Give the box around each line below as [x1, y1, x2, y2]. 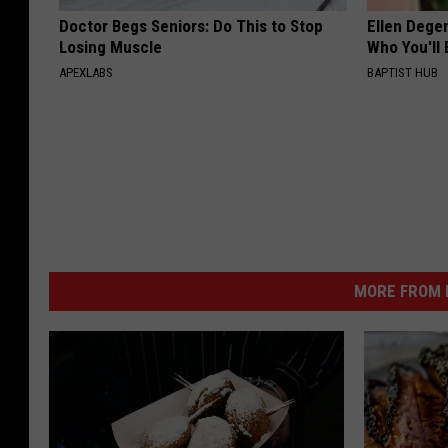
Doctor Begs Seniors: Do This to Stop [59, 15, 323, 36]
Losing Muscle [59, 36, 162, 57]
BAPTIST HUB [367, 64, 439, 80]
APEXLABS [59, 64, 113, 80]
